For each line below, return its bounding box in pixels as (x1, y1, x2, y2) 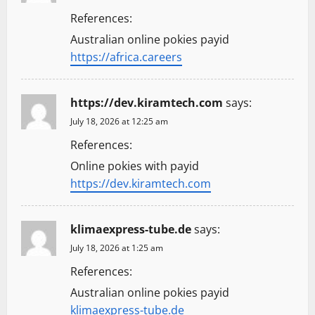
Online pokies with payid (70, 157, 199, 174)
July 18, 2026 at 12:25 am (70, 115, 168, 127)
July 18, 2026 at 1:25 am (70, 241, 163, 254)
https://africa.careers (70, 49, 182, 65)
